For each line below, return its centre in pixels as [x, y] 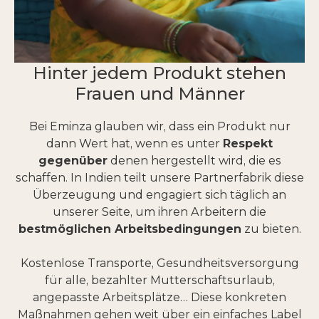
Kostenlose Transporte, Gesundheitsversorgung [159, 263]
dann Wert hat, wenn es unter [135, 144]
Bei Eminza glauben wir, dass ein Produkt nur [159, 127]
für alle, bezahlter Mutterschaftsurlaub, [159, 281]
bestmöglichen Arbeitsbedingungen [130, 229]
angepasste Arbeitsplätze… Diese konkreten [159, 298]
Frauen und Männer [159, 94]
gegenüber [73, 161]
